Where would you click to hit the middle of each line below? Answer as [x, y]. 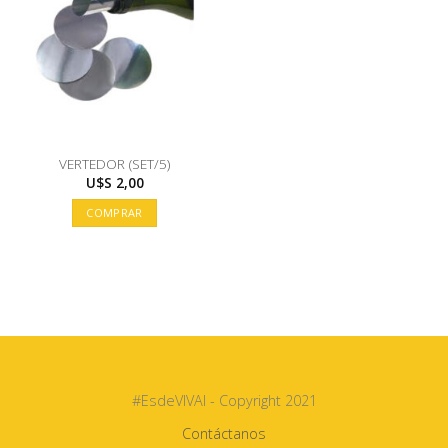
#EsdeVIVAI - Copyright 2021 [224, 401]
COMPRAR [114, 213]
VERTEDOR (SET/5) [114, 164]
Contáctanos [224, 433]
